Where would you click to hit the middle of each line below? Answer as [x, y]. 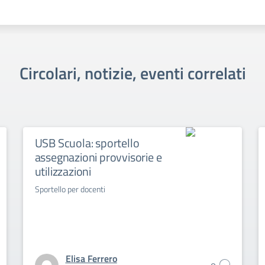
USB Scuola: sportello [87, 143]
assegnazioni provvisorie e [98, 157]
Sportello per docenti [70, 189]
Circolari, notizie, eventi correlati [132, 73]
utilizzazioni [63, 171]
